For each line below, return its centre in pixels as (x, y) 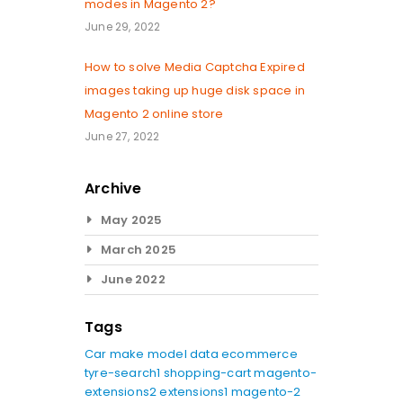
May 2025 (132, 219)
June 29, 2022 (123, 26)
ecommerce (260, 354)
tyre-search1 (124, 372)
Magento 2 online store (154, 113)
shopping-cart (209, 372)
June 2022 (133, 279)
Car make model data (153, 354)
